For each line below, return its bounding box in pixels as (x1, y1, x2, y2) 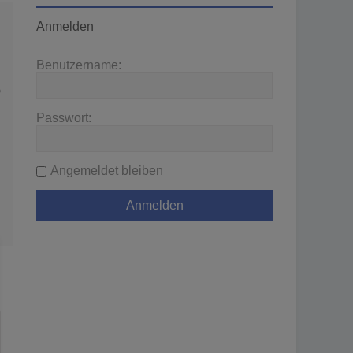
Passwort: (36, 111, 91, 124)
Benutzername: (36, 58, 121, 72)
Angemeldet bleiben (50, 164, 163, 177)
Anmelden (36, 20, 94, 33)
